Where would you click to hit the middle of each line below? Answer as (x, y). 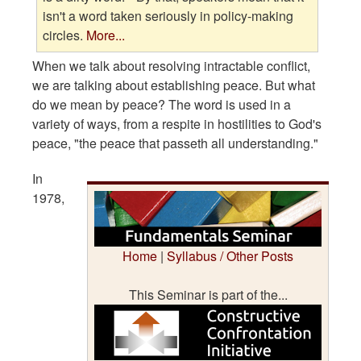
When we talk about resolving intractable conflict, (171, 65)
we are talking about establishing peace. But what (174, 85)
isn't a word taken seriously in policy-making (168, 16)
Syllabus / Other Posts (230, 255)
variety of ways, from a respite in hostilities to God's (177, 123)
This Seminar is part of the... (208, 294)
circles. (65, 35)
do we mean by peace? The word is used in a (162, 104)
